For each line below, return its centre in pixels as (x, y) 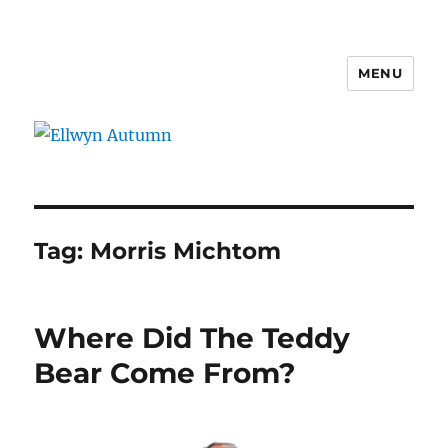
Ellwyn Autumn (128, 87)
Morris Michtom (186, 250)
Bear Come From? (165, 372)
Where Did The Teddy (192, 337)
